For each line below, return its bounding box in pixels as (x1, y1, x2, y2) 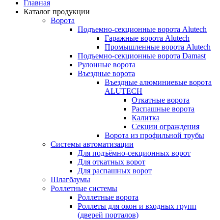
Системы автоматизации (51, 139, 134, 148)
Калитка (132, 113, 160, 122)
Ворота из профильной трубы (105, 131, 204, 139)
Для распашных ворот (78, 166, 152, 175)
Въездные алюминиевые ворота (105, 78, 212, 86)
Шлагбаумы (51, 175, 90, 184)
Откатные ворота (132, 95, 190, 104)
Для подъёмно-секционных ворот (78, 148, 191, 157)
